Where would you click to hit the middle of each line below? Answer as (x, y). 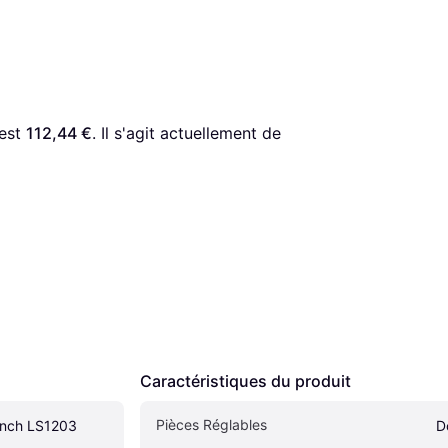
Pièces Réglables (211, 425)
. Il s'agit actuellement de (186, 133)
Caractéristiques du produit (245, 381)
